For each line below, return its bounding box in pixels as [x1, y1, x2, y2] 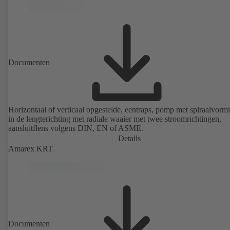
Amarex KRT [8, 144, 53, 154]
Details [118, 134, 141, 143]
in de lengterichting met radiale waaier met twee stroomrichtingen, [8, 114, 221, 124]
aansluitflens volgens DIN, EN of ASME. [8, 124, 143, 133]
